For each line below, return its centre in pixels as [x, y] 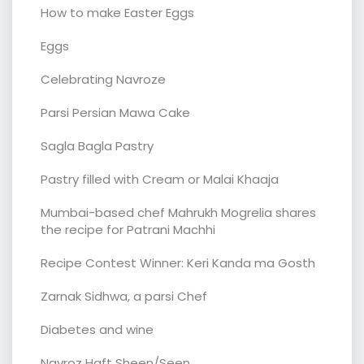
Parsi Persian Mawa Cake [115, 112]
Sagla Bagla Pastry [97, 145]
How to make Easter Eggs [117, 12]
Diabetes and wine [97, 329]
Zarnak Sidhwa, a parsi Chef [124, 296]
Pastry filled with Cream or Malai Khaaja [160, 179]
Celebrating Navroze [103, 79]
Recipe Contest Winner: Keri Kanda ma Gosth [178, 262]
